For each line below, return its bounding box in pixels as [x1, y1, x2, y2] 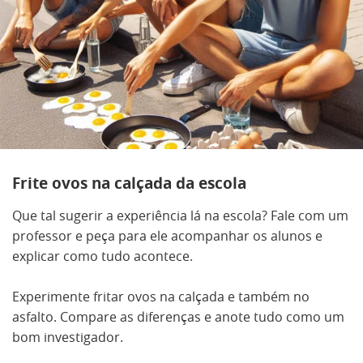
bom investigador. [12, 328, 123, 346]
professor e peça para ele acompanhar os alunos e [12, 227, 322, 245]
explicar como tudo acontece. [12, 247, 193, 265]
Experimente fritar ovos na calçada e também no [12, 288, 310, 305]
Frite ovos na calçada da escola [12, 173, 246, 194]
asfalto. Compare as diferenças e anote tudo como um [12, 308, 344, 326]
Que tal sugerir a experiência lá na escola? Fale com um [12, 207, 348, 224]
